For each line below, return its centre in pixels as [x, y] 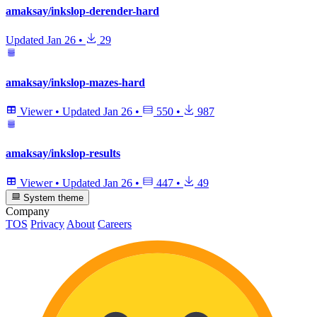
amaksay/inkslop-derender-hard [82, 11]
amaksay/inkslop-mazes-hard [75, 82]
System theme [52, 197]
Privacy [47, 224]
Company [28, 211]
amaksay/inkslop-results [63, 154]
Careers [115, 224]
